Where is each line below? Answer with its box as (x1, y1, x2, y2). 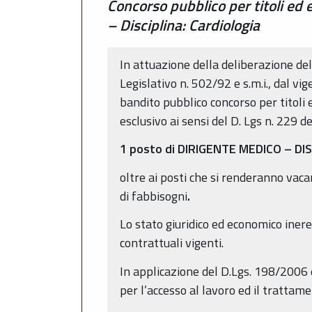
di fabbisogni (120, 186, 187, 205)
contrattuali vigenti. (120, 233, 224, 253)
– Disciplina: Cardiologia (107, 14, 260, 36)
